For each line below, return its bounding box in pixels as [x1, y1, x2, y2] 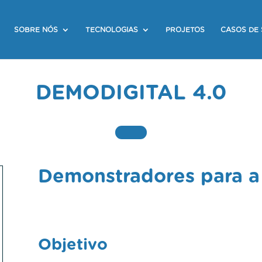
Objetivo [37, 234, 108, 253]
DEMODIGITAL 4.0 [35, 79, 227, 104]
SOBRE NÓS [13, 25, 58, 34]
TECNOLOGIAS [85, 25, 138, 34]
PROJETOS [165, 25, 205, 34]
